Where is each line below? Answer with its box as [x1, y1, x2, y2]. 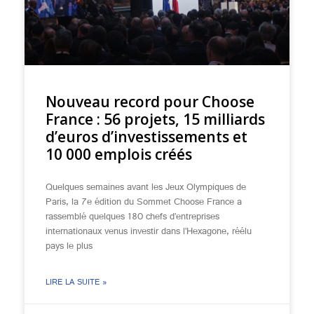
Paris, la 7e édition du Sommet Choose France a [46, 193, 242, 212]
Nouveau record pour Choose [46, 92, 254, 111]
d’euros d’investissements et [46, 127, 247, 146]
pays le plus [46, 237, 93, 257]
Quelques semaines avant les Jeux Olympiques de [46, 178, 246, 198]
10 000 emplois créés [46, 144, 196, 164]
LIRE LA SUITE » [46, 275, 107, 292]
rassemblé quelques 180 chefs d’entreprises [46, 207, 219, 227]
